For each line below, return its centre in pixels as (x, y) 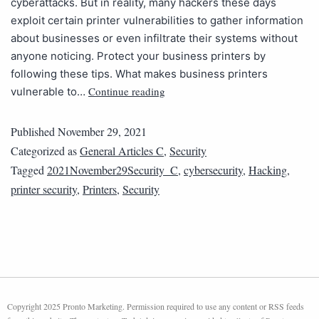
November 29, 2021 (102, 132)
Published (34, 132)
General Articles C (122, 151)
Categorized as (45, 151)
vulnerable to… (49, 92)
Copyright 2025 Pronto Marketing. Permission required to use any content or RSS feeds (156, 307)
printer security (44, 189)
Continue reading (127, 91)
